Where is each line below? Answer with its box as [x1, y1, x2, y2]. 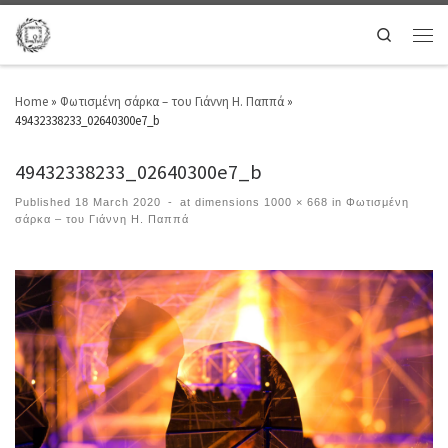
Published [15, 195, 75, 208]
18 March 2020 [75, 195, 161, 208]
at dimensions [180, 195, 261, 208]
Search [392, 25, 432, 43]
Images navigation [14, 253, 154, 276]
